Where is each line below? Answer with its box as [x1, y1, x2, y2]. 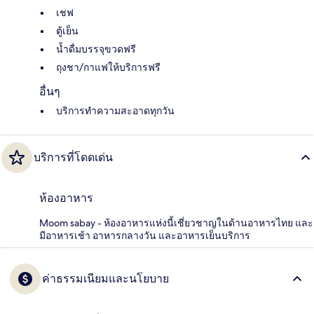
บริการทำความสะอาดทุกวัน [56, 104, 175, 118]
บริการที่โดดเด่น [34, 151, 113, 165]
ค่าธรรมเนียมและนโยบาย [42, 272, 169, 286]
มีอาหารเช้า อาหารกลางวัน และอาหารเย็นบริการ [39, 229, 250, 243]
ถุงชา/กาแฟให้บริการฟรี [56, 61, 161, 74]
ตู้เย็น [56, 25, 78, 38]
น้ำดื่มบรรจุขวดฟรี [56, 43, 136, 56]
